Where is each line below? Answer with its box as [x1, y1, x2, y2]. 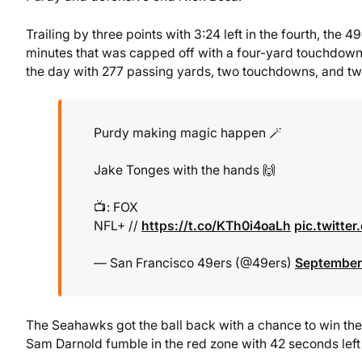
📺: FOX [94, 200, 138, 215]
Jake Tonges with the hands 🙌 [94, 162, 276, 178]
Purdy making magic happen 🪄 [94, 125, 282, 141]
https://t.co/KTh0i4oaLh [141, 218, 291, 234]
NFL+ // [94, 218, 141, 234]
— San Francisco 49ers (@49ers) [94, 255, 295, 271]
